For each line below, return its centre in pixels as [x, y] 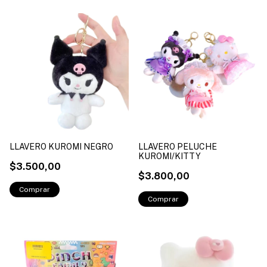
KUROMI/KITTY [170, 156]
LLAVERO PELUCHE [178, 146]
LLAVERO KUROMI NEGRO [61, 146]
